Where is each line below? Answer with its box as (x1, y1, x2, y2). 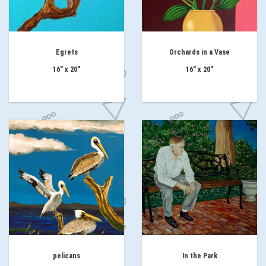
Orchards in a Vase (169, 48, 230, 57)
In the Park (182, 252, 217, 261)
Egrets (55, 48, 78, 57)
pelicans (53, 252, 80, 261)
